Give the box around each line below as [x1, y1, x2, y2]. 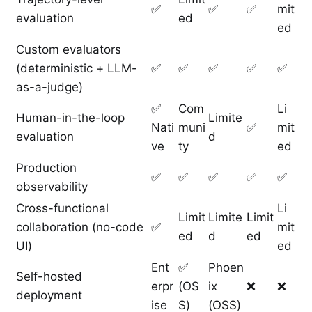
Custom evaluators [16, 42, 121, 57]
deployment [16, 288, 82, 303]
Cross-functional [16, 201, 109, 216]
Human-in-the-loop [16, 111, 125, 125]
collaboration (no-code [16, 220, 143, 235]
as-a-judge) [16, 80, 83, 95]
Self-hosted [16, 270, 82, 284]
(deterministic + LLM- [16, 61, 137, 76]
